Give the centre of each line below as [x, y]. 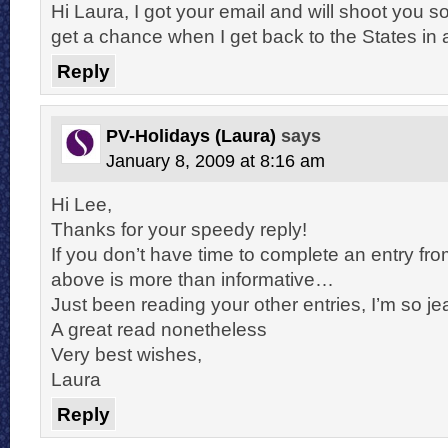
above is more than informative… [192, 278]
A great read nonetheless [159, 328]
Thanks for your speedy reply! [179, 228]
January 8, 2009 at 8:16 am [215, 160]
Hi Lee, [81, 203]
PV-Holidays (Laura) [191, 135]
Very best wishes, [126, 353]
